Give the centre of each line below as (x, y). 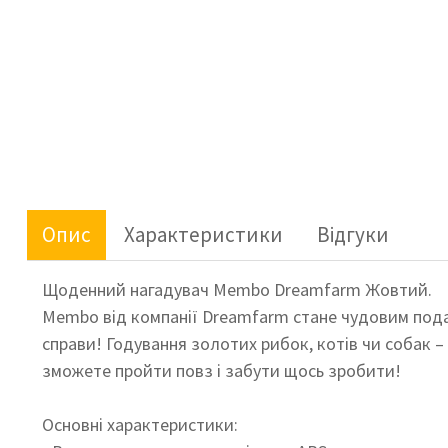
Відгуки (352, 235)
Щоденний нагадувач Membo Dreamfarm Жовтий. (236, 290)
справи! (73, 344)
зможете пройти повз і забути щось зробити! (221, 371)
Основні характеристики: (139, 425)
